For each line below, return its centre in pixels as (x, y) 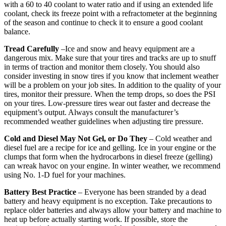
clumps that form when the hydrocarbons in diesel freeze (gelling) (108, 157)
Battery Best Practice (40, 192)
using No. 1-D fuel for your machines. (65, 175)
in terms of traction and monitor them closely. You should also (102, 67)
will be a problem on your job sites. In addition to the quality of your (112, 85)
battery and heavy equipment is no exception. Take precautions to (108, 201)
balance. (17, 32)
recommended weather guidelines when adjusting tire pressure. (104, 122)
